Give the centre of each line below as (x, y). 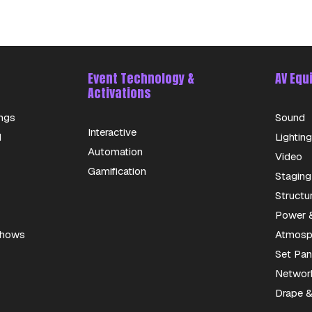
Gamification (117, 171)
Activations (119, 93)
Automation (115, 151)
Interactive (112, 132)
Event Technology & (141, 78)
